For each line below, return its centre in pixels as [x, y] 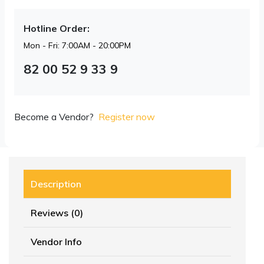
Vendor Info [56, 242]
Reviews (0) [57, 213]
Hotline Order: [57, 29]
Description [56, 184]
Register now [127, 117]
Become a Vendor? [54, 117]
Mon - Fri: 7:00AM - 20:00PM [77, 46]
